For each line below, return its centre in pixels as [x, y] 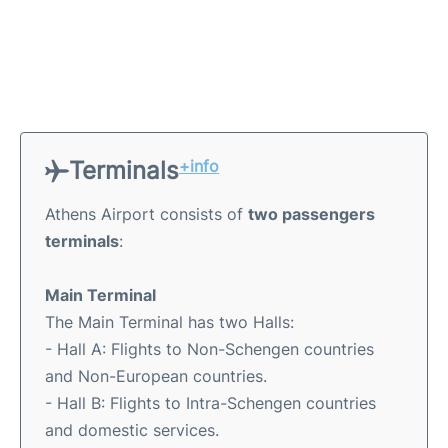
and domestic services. [132, 429]
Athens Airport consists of [146, 213]
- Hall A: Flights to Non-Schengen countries [209, 348]
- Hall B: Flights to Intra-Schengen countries [210, 402]
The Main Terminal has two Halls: [169, 321]
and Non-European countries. [156, 375]
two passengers [311, 213]
